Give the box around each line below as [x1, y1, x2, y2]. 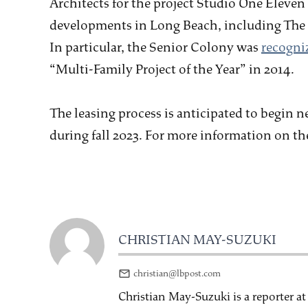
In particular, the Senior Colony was [49, 39, 261, 56]
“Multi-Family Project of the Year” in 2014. [49, 61, 294, 78]
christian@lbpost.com [133, 267, 221, 279]
